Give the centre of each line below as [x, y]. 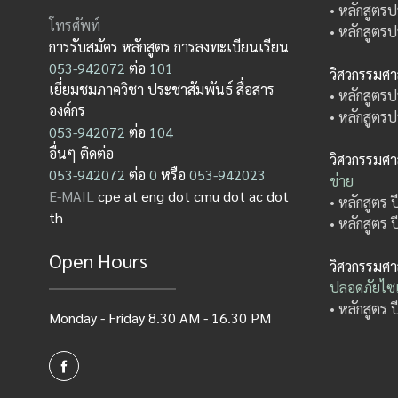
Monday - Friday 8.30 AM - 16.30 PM [160, 317]
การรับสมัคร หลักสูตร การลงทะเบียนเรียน [169, 46]
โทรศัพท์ [75, 25]
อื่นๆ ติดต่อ [82, 153]
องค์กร [68, 110]
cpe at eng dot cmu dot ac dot [194, 195]
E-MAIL [74, 195]
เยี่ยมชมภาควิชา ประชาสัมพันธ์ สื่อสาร [162, 89]
